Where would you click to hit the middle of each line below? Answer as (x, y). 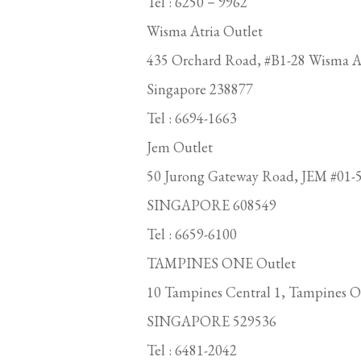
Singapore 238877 (200, 89)
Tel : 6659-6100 (192, 234)
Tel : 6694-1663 (192, 118)
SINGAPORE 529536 (212, 322)
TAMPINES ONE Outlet (221, 263)
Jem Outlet (180, 147)
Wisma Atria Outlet (205, 31)
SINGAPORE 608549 (212, 205)
